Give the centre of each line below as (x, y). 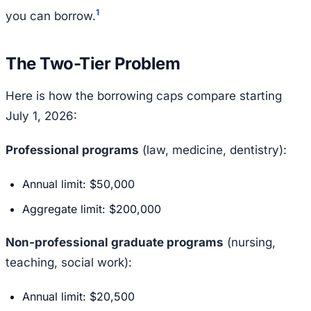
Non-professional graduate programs (115, 243)
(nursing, (250, 243)
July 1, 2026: (41, 116)
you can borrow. (51, 16)
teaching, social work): (69, 263)
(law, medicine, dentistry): (213, 150)
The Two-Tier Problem (93, 64)
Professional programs (72, 150)
